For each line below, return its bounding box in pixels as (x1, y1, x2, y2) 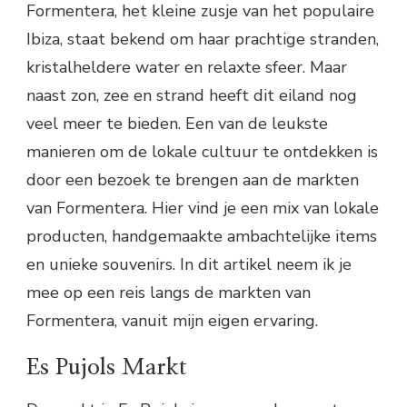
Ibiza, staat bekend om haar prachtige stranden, (26, 28, 379, 51)
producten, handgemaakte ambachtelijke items (26, 225, 377, 248)
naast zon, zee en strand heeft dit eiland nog (26, 84, 357, 107)
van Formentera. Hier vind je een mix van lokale (26, 197, 379, 220)
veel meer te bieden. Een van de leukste (26, 113, 328, 135)
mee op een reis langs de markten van (26, 282, 311, 304)
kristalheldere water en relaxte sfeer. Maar (26, 56, 347, 79)
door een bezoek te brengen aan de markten (26, 169, 359, 192)
